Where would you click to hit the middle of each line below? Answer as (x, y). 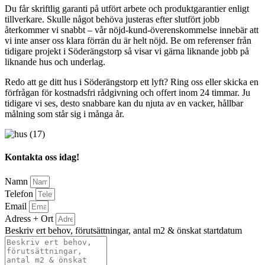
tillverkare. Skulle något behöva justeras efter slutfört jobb (112, 20)
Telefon (20, 193)
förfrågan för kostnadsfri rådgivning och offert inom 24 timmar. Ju (127, 93)
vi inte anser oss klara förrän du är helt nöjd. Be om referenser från (128, 41)
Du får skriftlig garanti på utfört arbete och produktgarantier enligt (127, 9)
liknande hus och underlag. (55, 62)
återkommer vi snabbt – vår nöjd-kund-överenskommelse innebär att (132, 30)
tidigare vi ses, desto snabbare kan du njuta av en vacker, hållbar (124, 104)
